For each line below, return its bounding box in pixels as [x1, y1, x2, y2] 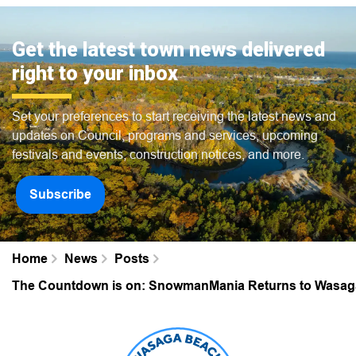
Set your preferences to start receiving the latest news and [12, 108, 336, 123]
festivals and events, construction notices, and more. [12, 146, 304, 161]
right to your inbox [12, 61, 178, 85]
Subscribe [29, 186, 91, 202]
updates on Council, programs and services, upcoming [12, 127, 318, 142]
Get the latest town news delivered [12, 37, 325, 61]
